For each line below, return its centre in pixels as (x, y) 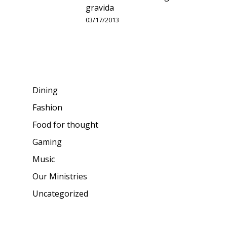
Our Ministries (60, 176)
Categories (52, 65)
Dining (45, 90)
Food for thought (65, 124)
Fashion (47, 107)
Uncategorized (60, 193)
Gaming (47, 142)
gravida (100, 7)
